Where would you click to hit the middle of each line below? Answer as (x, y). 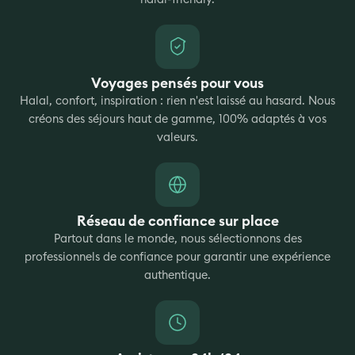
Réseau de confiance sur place (177, 222)
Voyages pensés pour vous (177, 84)
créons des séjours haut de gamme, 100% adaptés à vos (177, 120)
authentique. (177, 276)
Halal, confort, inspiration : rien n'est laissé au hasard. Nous (177, 101)
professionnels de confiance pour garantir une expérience (177, 258)
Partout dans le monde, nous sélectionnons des (177, 239)
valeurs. (177, 138)
